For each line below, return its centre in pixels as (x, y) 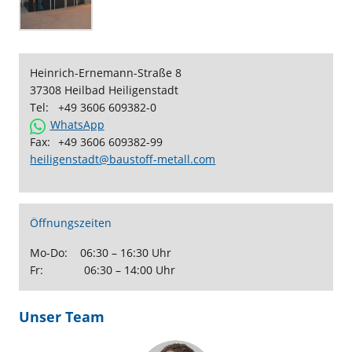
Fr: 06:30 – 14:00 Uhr (103, 270)
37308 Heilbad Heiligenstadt (104, 90)
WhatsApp (77, 125)
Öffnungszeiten (71, 223)
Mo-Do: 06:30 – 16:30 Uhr (101, 253)
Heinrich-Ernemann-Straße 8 (106, 73)
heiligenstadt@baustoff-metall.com (123, 159)
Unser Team (62, 316)
